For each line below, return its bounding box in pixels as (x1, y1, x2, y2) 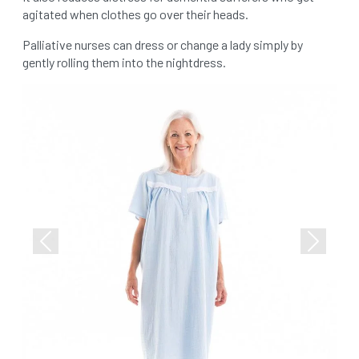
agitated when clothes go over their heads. (22, 6, 248, 22)
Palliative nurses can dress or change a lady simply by (22, 37, 303, 52)
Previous (44, 241, 93, 257)
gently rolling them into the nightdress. (22, 54, 226, 70)
